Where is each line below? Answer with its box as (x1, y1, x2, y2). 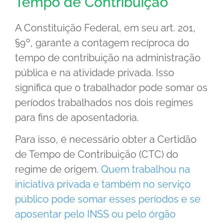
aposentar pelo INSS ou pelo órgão (15, 208, 176, 221)
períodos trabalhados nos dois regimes (15, 97, 193, 109)
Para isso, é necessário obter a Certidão (15, 133, 197, 146)
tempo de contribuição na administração (15, 52, 201, 64)
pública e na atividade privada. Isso (15, 67, 174, 79)
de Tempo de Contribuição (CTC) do (15, 148, 178, 161)
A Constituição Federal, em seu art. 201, (15, 22, 196, 34)
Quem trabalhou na (101, 163, 190, 176)
